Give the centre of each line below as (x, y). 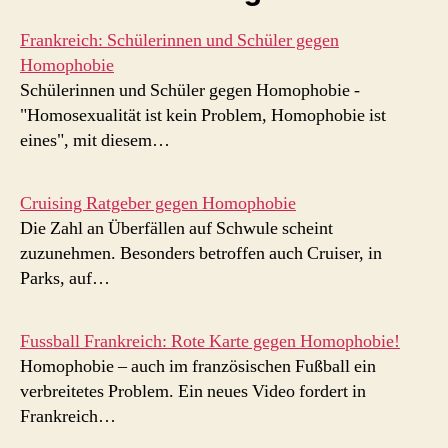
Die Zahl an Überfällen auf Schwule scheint (176, 228)
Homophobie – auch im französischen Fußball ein (198, 366)
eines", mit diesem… (95, 140)
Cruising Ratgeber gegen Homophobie (158, 203)
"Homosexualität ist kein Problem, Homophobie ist (203, 115)
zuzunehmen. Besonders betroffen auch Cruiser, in (201, 253)
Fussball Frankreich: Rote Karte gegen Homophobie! (210, 341)
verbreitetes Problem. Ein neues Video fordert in (193, 391)
